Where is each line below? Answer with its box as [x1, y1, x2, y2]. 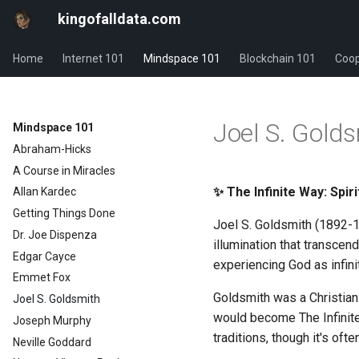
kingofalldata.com [58, 10, 181, 27]
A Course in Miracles [13, 163, 115, 177]
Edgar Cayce [13, 249, 76, 263]
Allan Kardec [13, 185, 76, 199]
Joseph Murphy [13, 313, 91, 327]
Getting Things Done [13, 207, 115, 220]
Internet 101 [63, 52, 124, 65]
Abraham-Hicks [13, 142, 91, 155]
